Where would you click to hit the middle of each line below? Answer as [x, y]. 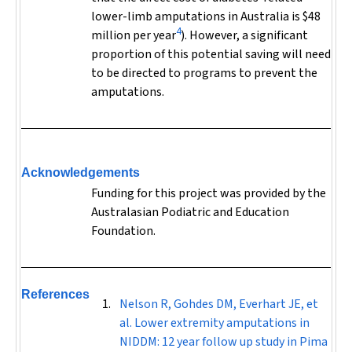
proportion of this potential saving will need [211, 54]
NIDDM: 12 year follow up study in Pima [224, 342]
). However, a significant [244, 35]
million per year [134, 35]
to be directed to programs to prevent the [204, 73]
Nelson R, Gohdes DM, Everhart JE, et [219, 304]
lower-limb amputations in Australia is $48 [206, 16]
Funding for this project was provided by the [209, 193]
